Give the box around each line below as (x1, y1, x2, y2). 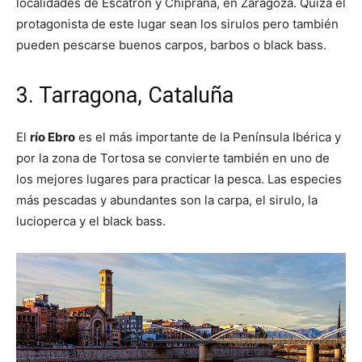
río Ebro (30, 128, 75, 145)
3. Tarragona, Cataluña (16, 82, 234, 108)
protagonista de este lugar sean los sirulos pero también (16, 15, 339, 32)
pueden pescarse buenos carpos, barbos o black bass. (16, 36, 326, 53)
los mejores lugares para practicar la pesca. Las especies (16, 170, 342, 187)
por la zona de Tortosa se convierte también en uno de (16, 149, 330, 166)
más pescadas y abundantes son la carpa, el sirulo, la (16, 192, 318, 208)
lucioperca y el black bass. (16, 213, 166, 229)
